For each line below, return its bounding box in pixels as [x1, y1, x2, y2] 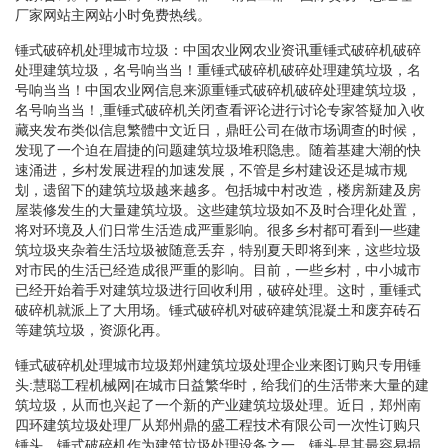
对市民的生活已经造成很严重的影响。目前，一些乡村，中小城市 [15, 261, 421, 278]
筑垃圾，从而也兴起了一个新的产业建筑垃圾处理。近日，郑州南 [15, 396, 421, 413]
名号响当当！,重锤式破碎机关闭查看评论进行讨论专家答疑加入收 [15, 101, 425, 118]
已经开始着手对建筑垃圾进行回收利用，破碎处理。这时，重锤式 [15, 281, 421, 298]
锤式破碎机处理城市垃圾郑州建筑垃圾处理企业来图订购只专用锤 [15, 356, 421, 373]
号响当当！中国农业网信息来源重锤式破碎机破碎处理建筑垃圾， [15, 81, 421, 98]
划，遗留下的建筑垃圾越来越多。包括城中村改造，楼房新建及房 [15, 181, 421, 198]
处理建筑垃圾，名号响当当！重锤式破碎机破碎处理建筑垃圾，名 [15, 61, 421, 78]
